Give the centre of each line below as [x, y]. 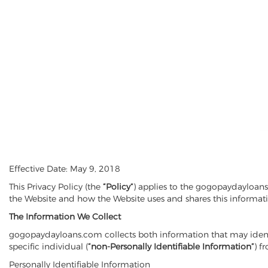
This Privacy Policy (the [56, 187]
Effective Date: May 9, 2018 [65, 169]
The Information [42, 217]
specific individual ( [48, 246]
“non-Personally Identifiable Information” [171, 246]
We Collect [98, 217]
